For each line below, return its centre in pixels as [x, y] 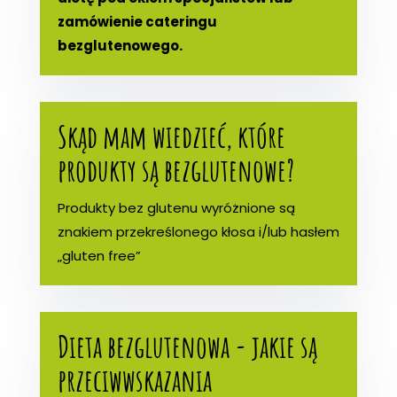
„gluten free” [99, 255]
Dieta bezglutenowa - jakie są [187, 346]
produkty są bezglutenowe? [175, 169]
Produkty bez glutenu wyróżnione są [176, 207]
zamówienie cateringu [137, 21]
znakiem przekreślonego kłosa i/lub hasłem [198, 231]
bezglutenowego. [120, 45]
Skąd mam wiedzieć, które [171, 136]
